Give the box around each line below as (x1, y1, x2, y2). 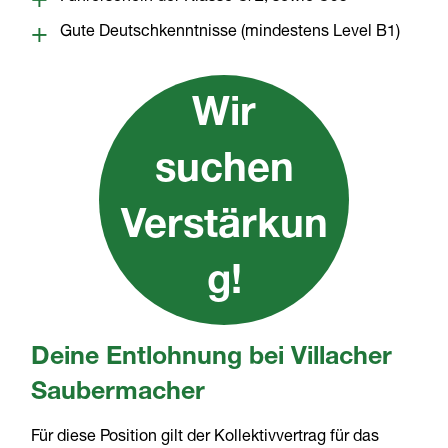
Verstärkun (120, 208, 328, 249)
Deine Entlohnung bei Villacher (31, 346, 393, 372)
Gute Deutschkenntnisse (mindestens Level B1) (60, 25, 401, 42)
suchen (154, 152, 294, 193)
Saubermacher (31, 381, 206, 407)
